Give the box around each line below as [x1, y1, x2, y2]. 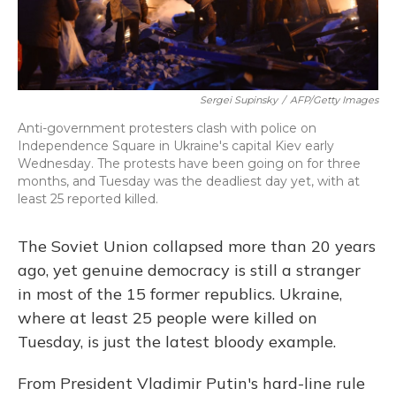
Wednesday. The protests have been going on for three [18, 156, 361, 172]
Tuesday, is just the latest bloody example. [18, 331, 336, 353]
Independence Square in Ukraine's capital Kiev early [18, 138, 334, 155]
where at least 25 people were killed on [18, 308, 317, 329]
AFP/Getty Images [290, 94, 378, 107]
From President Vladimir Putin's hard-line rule [18, 373, 365, 394]
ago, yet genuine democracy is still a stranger [18, 260, 361, 281]
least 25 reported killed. [18, 191, 158, 208]
